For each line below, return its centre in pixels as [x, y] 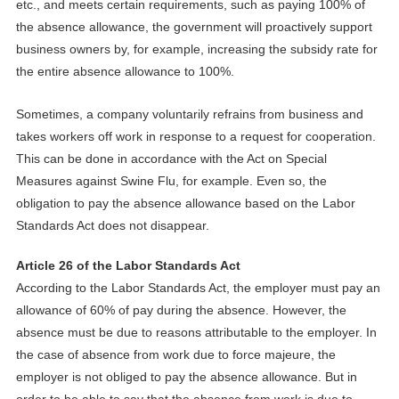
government [207, 26]
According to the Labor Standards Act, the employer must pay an [198, 287]
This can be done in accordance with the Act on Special [171, 158]
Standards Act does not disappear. [112, 225]
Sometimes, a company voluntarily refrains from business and [189, 114]
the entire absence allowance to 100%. [125, 71]
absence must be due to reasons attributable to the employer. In [196, 332]
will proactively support [308, 26]
